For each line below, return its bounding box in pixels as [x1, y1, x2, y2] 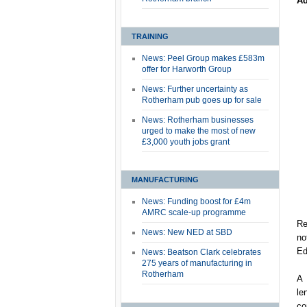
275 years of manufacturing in [142, 258, 252, 268]
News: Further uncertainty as [142, 84, 248, 94]
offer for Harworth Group [142, 64, 232, 74]
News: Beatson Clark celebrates [142, 247, 261, 257]
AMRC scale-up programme [142, 208, 246, 217]
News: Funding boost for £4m [142, 197, 251, 206]
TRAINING [132, 32, 169, 40]
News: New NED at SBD [142, 228, 232, 237]
